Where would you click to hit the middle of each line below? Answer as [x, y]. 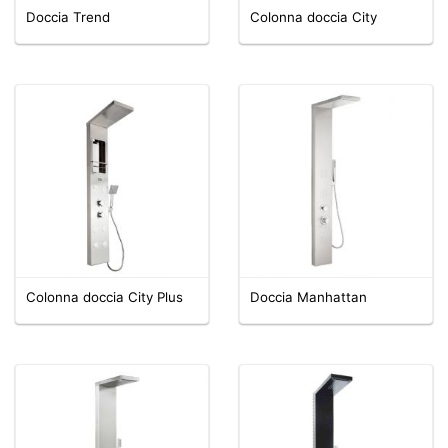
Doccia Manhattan [308, 296]
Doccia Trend [68, 16]
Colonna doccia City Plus [104, 296]
